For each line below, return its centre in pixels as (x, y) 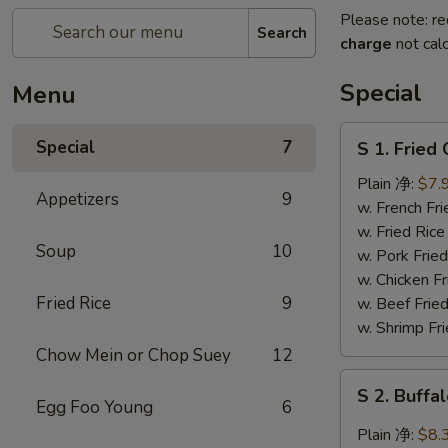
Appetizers (77, 199)
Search (282, 32)
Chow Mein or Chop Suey (133, 355)
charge (366, 44)
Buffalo (365, 429)
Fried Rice (73, 303)
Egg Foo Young (94, 407)
